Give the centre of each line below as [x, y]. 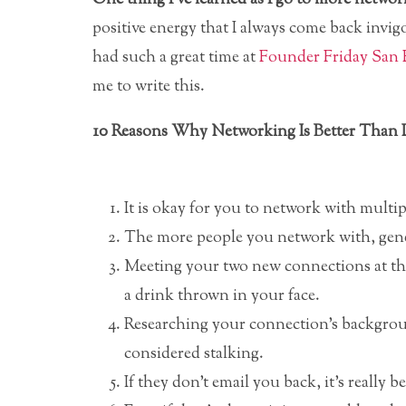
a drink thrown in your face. [222, 296]
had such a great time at [176, 58]
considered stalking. [194, 354]
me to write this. [149, 87]
